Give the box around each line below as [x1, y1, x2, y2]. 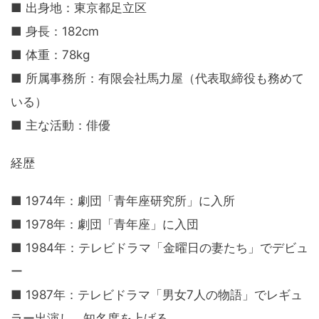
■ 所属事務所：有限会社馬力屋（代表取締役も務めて [11, 71, 304, 86]
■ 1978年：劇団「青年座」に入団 [11, 217, 199, 232]
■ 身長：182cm [11, 24, 99, 39]
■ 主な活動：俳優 [11, 118, 110, 133]
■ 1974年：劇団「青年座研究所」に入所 [11, 194, 235, 209]
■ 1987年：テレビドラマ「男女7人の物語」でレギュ [11, 288, 303, 303]
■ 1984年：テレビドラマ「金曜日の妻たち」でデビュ [11, 241, 308, 256]
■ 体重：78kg [11, 48, 90, 63]
